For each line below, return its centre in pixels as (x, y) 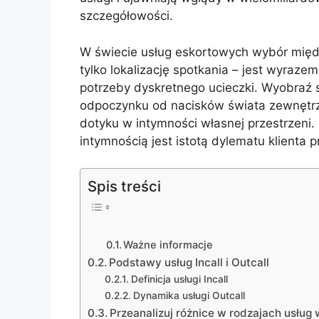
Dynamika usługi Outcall (189, 295)
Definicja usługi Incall (179, 279)
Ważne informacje (168, 245)
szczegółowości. (126, 16)
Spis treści (124, 187)
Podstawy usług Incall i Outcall (189, 262)
